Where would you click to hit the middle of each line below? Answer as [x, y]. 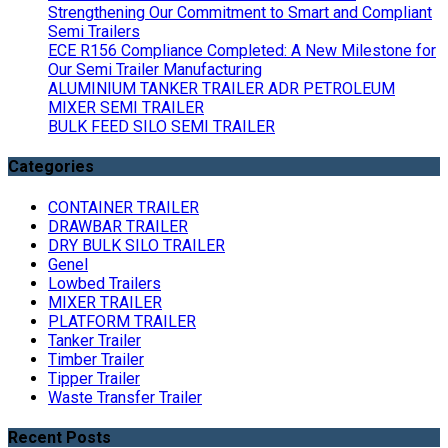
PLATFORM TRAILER [122, 321]
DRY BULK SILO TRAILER [136, 245]
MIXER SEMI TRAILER [126, 108]
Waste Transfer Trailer [125, 397]
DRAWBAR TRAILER [118, 226]
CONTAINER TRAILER [123, 207]
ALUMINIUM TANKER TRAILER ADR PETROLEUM [221, 89]
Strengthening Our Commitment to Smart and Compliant [240, 13]
